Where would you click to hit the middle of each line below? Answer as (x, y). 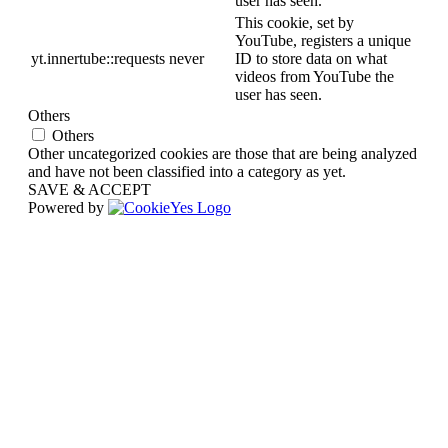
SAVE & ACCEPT (89, 190)
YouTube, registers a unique (323, 41)
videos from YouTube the (314, 77)
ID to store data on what (311, 59)
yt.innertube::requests (98, 59)
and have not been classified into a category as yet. (187, 172)
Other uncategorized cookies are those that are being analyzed (222, 154)
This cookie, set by (294, 23)
